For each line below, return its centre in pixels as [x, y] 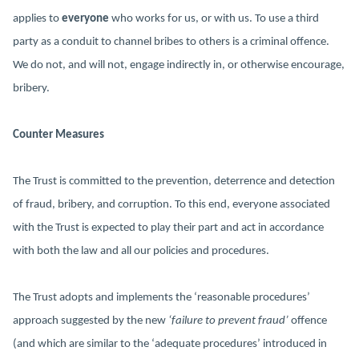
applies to [37, 19]
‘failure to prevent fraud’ [228, 321]
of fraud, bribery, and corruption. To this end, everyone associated [171, 205]
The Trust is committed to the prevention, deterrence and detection [174, 182]
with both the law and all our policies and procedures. [141, 251]
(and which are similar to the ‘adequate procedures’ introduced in [170, 344]
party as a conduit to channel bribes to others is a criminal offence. [171, 42]
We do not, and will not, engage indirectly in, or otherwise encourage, [179, 65]
